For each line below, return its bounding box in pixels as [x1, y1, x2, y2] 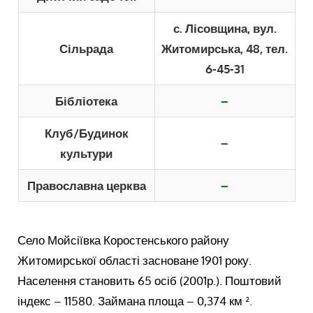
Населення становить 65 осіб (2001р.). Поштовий [17, 272, 282, 288]
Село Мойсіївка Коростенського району [17, 232, 230, 247]
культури [60, 145, 112, 161]
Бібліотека [55, 93, 117, 108]
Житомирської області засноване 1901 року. [17, 252, 252, 268]
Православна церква [27, 177, 146, 193]
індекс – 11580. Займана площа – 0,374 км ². [17, 293, 253, 308]
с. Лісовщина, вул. [173, 20, 277, 36]
